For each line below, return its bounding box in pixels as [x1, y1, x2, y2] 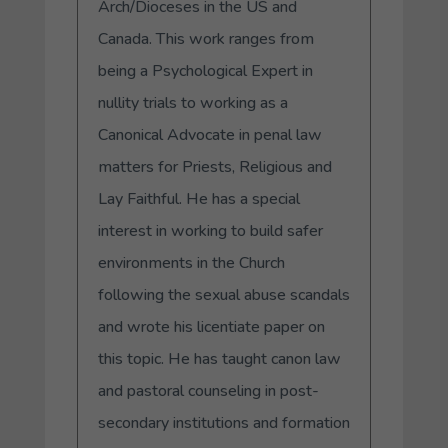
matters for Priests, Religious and [97, 155, 332, 178]
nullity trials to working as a [97, 91, 288, 114]
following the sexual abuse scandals [97, 283, 350, 306]
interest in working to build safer [97, 219, 323, 242]
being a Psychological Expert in [97, 59, 313, 82]
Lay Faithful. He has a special [97, 187, 300, 210]
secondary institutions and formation [97, 411, 350, 434]
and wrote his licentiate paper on [97, 315, 325, 338]
